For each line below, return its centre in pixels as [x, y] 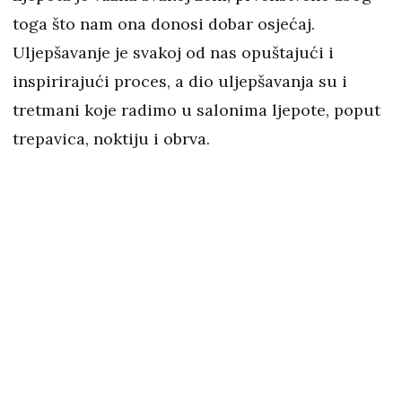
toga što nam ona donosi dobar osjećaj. [164, 24]
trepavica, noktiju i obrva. [111, 139]
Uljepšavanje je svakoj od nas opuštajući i [173, 53]
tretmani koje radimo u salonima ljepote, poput [197, 110]
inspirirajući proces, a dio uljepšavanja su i [180, 82]
